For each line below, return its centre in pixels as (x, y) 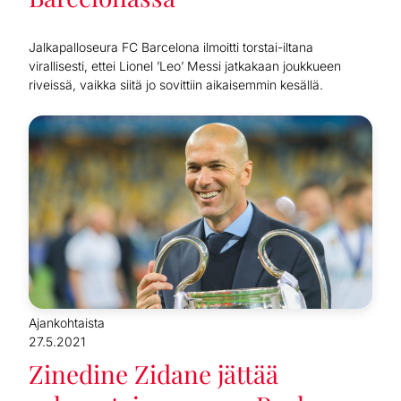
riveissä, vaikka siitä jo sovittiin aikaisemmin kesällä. (176, 85)
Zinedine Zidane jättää (154, 374)
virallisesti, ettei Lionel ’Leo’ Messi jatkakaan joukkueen (185, 66)
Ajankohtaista (67, 323)
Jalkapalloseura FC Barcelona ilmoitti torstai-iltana (171, 47)
